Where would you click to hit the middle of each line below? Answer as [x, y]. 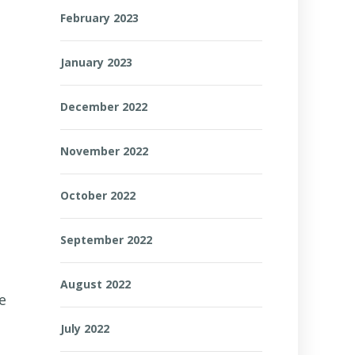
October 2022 [98, 195]
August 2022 [95, 284]
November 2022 [104, 151]
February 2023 [99, 18]
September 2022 [106, 240]
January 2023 [96, 62]
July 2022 [85, 328]
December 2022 [104, 107]
